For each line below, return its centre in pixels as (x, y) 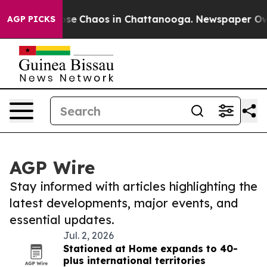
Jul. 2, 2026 (89, 235)
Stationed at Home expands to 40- (150, 249)
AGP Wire (52, 167)
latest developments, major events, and (124, 203)
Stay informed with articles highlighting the (133, 186)
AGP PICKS (31, 19)
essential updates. (62, 220)
